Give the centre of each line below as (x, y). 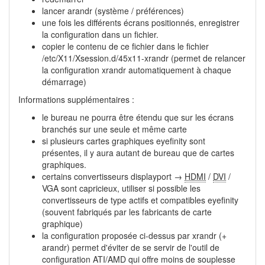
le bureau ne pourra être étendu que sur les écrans (138, 117)
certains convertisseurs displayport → (113, 177)
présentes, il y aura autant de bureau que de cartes (138, 153)
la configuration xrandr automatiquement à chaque (137, 70)
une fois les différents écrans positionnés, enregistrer (141, 23)
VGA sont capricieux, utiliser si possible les (121, 188)
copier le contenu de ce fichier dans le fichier (125, 46)
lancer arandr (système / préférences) (113, 11)
